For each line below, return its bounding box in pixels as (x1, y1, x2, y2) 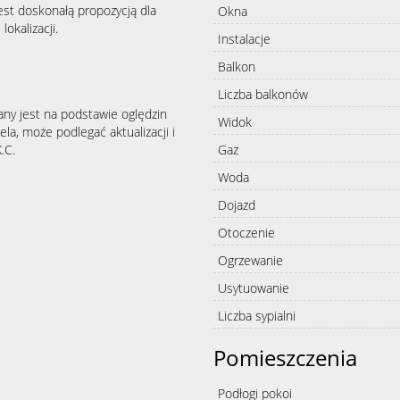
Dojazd (218, 196, 255, 213)
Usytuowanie (218, 279, 289, 296)
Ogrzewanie (218, 251, 283, 269)
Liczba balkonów (218, 85, 308, 103)
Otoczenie (218, 223, 275, 241)
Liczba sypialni (218, 306, 296, 324)
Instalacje (218, 29, 271, 47)
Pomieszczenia (213, 342, 357, 372)
